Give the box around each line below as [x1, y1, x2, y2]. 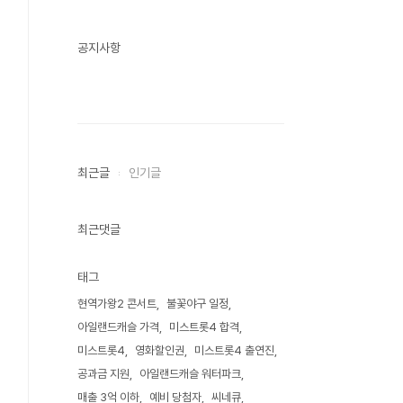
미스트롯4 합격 [169, 320, 239, 334]
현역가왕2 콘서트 [77, 297, 157, 310]
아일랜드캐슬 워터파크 [139, 367, 241, 381]
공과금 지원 [77, 367, 130, 381]
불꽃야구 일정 [166, 297, 228, 310]
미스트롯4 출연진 [194, 344, 274, 357]
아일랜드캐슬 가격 [77, 320, 159, 334]
